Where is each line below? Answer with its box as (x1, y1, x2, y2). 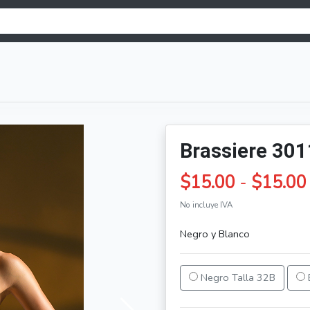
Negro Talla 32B (198, 271, 275, 285)
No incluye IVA (180, 199, 232, 211)
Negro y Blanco (180, 227, 250, 241)
